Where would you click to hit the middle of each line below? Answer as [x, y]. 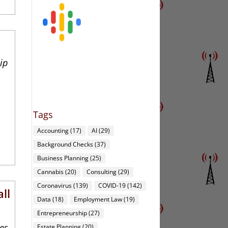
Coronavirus [55, 186]
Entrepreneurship [62, 213]
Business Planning [63, 158]
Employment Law [98, 199]
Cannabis [51, 172]
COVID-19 [112, 186]
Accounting [53, 131]
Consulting [102, 172]
